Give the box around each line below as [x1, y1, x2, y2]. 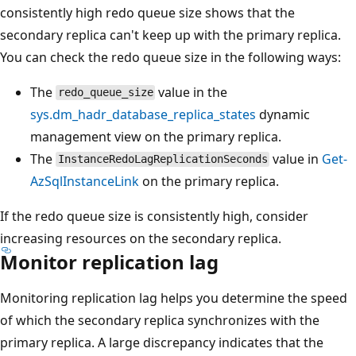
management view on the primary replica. [30, 127, 281, 145]
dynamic [256, 105, 310, 123]
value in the [155, 83, 228, 101]
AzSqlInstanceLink [30, 172, 139, 190]
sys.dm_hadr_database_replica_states [30, 105, 256, 123]
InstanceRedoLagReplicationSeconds [57, 153, 268, 166]
